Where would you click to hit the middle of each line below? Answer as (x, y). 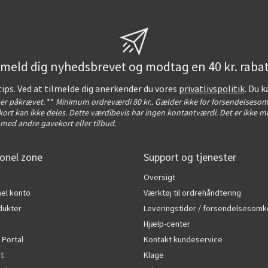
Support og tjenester (190, 158)
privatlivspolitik (211, 89)
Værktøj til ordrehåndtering (192, 193)
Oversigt (159, 177)
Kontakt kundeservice (183, 239)
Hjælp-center (167, 224)
